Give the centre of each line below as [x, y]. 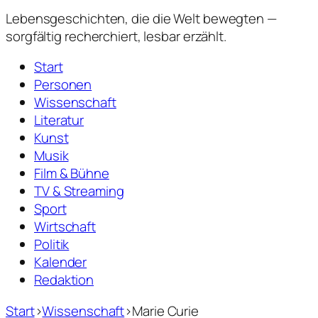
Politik [52, 244]
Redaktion [64, 280]
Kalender [61, 262]
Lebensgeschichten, [67, 18]
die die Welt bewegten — [203, 18]
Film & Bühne [72, 173]
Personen [63, 84]
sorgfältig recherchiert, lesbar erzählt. [116, 36]
